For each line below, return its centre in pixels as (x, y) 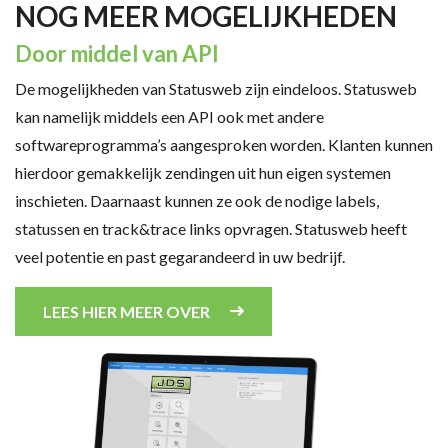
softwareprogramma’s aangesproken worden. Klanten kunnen (224, 144)
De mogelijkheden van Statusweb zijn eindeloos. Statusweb (216, 88)
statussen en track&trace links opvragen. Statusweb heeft (211, 228)
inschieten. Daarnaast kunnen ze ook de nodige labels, (197, 200)
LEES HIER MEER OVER (126, 311)
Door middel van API (117, 53)
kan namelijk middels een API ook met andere (169, 116)
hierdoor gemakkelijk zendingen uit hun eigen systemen (203, 172)
